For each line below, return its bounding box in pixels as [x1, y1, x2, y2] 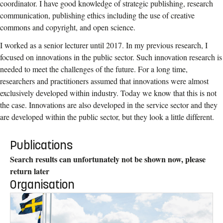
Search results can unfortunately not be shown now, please [10, 153, 206, 165]
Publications [10, 138, 73, 153]
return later [10, 165, 49, 177]
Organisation [10, 177, 75, 193]
